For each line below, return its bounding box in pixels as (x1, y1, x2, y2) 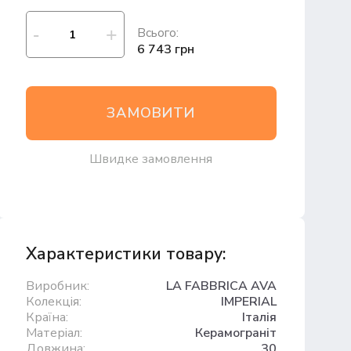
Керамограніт (194, 324, 277, 342)
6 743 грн (137, 41, 195, 58)
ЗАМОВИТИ (106, 103, 196, 122)
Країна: (25, 309, 68, 326)
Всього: (137, 24, 179, 42)
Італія (241, 309, 277, 326)
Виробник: (25, 277, 89, 295)
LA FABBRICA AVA (165, 277, 277, 295)
